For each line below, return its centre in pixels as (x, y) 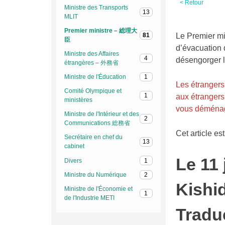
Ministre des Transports (96, 8)
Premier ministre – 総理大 (100, 31)
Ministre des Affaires (91, 54)
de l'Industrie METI (89, 198)
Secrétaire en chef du (93, 137)
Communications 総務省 (97, 123)
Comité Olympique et (93, 91)
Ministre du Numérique (95, 175)
